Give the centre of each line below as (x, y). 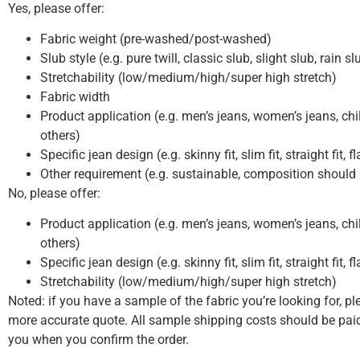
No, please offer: (54, 194)
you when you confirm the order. (100, 340)
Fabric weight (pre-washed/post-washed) (156, 39)
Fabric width (75, 97)
